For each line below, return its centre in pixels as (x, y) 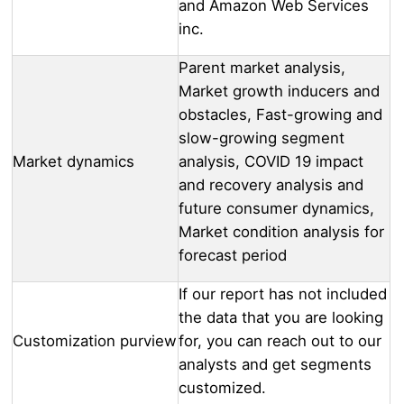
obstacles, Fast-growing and (280, 115)
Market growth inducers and (279, 92)
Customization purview (95, 341)
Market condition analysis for (281, 232)
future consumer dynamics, (276, 209)
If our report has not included (283, 294)
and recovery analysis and (271, 185)
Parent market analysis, (262, 68)
